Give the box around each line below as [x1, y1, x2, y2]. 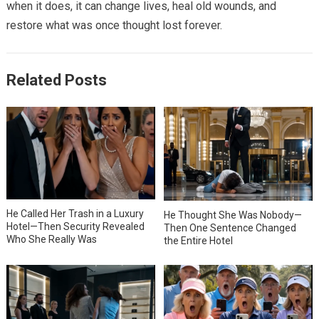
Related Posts [6, 70, 107, 89]
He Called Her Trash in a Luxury [6, 207, 144, 219]
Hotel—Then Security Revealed [6, 220, 145, 232]
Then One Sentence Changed [164, 221, 297, 234]
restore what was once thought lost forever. [6, 18, 222, 32]
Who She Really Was [6, 233, 97, 245]
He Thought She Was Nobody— [164, 209, 303, 221]
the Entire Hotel [164, 234, 234, 246]
